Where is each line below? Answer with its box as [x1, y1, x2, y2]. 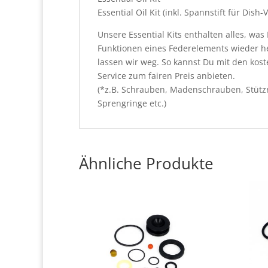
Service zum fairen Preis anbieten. [98, 69, 235, 81]
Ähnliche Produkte [79, 152, 214, 174]
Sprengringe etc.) [98, 97, 166, 109]
